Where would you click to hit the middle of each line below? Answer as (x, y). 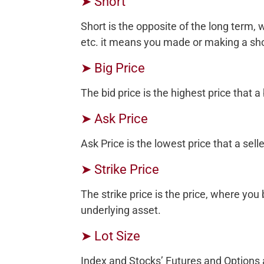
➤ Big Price (113, 68)
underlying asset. (121, 210)
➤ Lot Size (110, 236)
